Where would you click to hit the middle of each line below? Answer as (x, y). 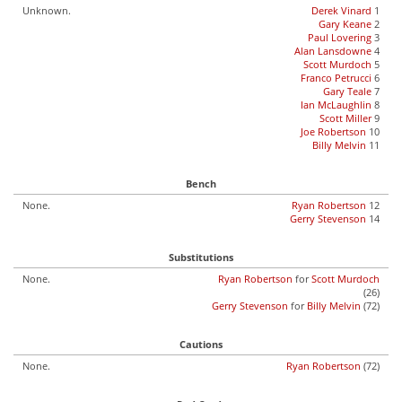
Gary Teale (347, 91)
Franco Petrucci (336, 78)
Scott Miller (345, 118)
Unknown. (47, 10)
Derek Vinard (341, 10)
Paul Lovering (340, 37)
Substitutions (201, 257)
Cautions (201, 344)
